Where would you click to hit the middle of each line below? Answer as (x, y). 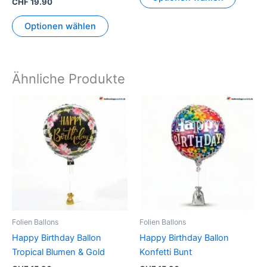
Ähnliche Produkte (69, 79)
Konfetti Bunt (166, 252)
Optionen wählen (60, 26)
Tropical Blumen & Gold (58, 252)
